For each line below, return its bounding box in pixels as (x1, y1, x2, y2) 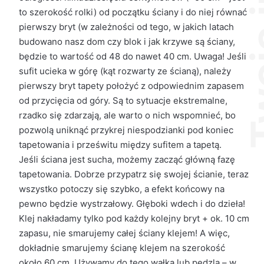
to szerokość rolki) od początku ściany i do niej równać (18, 6, 247, 18)
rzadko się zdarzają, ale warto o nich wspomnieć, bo (18, 110, 236, 121)
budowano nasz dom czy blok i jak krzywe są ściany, (18, 36, 235, 47)
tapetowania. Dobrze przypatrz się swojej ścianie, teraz (18, 169, 249, 180)
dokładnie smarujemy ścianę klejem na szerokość (18, 242, 225, 253)
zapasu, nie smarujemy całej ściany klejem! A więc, (18, 227, 230, 239)
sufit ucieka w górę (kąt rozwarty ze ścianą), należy (18, 65, 231, 77)
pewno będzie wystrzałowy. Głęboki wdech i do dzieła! (18, 198, 245, 209)
